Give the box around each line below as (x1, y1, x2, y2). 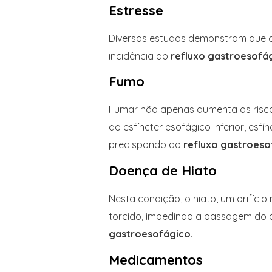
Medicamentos (108, 251, 203, 268)
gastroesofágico (108, 228, 191, 240)
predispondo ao (108, 138, 183, 151)
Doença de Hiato (108, 162, 220, 179)
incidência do (108, 49, 171, 62)
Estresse (108, 1, 163, 19)
